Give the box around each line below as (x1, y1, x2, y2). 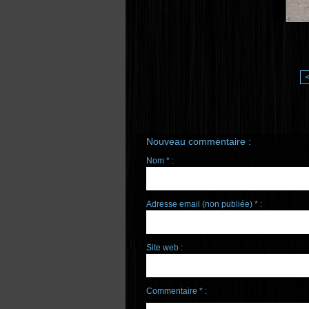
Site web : (146, 243, 183, 252)
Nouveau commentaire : (146, 136, 251, 147)
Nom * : (146, 156, 174, 166)
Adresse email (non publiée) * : (146, 199, 262, 209)
